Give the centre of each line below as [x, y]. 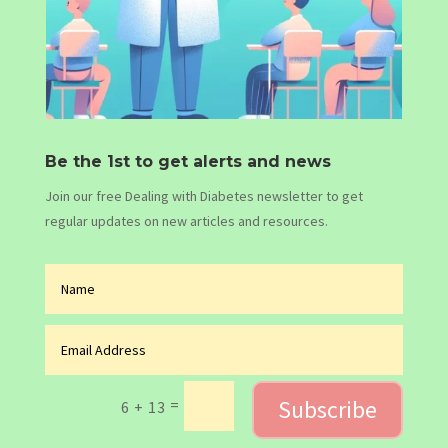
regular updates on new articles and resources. [186, 221]
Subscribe [328, 409]
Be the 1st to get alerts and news [187, 162]
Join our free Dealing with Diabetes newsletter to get [203, 196]
